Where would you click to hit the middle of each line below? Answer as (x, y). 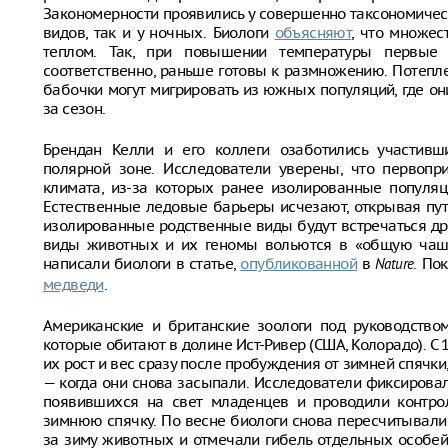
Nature (394, 265)
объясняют (313, 32)
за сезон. (74, 108)
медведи (73, 284)
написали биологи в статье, (142, 263)
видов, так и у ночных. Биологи (159, 32)
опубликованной (298, 263)
